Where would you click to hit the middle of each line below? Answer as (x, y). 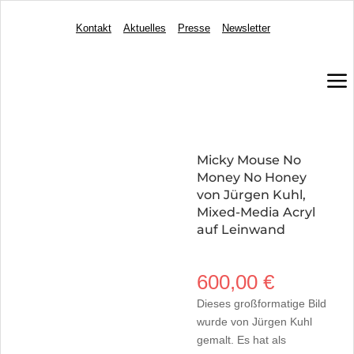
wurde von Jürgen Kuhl (254, 322)
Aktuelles (144, 28)
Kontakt (93, 28)
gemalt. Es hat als (241, 340)
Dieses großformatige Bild (261, 303)
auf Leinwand (241, 230)
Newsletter (246, 28)
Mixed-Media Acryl (256, 212)
